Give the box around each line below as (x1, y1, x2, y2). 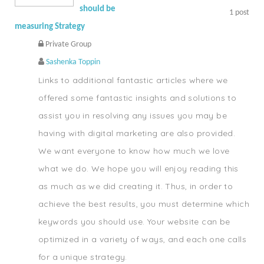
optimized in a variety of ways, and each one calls (38, 234, 246, 245)
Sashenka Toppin (46, 58, 100, 67)
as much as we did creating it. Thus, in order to (38, 181, 233, 192)
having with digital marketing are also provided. (38, 128, 236, 138)
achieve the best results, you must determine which (38, 199, 249, 209)
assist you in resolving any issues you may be (38, 110, 227, 121)
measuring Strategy (15, 22, 85, 31)
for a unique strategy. (38, 252, 127, 262)
